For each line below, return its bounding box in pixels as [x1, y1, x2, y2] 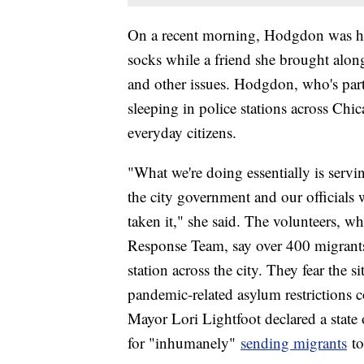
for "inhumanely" [128, 331, 240, 353]
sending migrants [240, 331, 347, 353]
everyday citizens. [128, 121, 236, 142]
